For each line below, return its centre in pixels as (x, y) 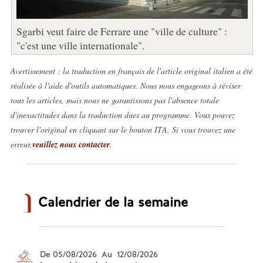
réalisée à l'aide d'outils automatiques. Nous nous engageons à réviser (125, 85)
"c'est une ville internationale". (80, 45)
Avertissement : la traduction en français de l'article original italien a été (131, 70)
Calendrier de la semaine (113, 202)
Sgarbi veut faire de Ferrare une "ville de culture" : (122, 31)
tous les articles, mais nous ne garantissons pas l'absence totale (114, 100)
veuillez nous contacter (71, 144)
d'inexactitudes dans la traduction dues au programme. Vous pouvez (122, 114)
